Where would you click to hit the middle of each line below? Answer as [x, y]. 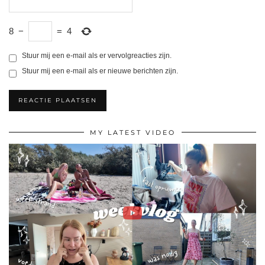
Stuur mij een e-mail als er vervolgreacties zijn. [97, 55]
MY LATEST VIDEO [132, 132]
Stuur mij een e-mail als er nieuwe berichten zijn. [100, 71]
